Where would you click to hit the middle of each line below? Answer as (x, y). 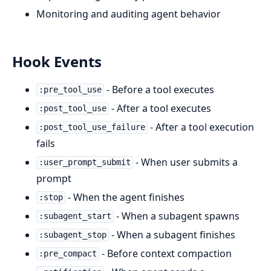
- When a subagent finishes (172, 234)
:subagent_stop (72, 235)
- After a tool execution (201, 127)
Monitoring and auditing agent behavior (129, 14)
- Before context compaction (165, 253)
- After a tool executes (160, 108)
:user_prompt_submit (84, 162)
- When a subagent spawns (176, 216)
